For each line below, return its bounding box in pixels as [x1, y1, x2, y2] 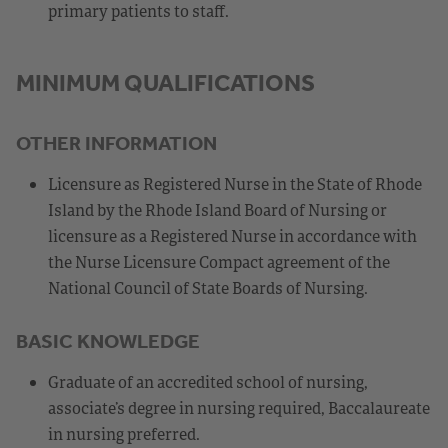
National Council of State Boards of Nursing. [48, 276, 368, 299]
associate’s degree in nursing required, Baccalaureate [48, 396, 430, 419]
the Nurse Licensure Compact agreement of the [48, 250, 390, 273]
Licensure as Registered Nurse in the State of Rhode [48, 172, 422, 195]
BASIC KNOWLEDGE [16, 328, 200, 353]
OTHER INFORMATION [16, 130, 217, 155]
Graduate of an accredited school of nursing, [48, 370, 368, 393]
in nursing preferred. [48, 422, 200, 445]
